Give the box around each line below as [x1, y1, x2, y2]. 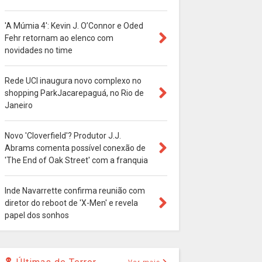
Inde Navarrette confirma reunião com [5, 186, 145, 196]
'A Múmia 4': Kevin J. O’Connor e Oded [5, 21, 143, 31]
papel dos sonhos [5, 211, 69, 220]
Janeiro [5, 101, 33, 111]
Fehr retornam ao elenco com [5, 33, 113, 43]
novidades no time [5, 46, 73, 56]
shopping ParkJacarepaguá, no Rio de [5, 88, 144, 98]
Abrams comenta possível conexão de [5, 143, 146, 153]
